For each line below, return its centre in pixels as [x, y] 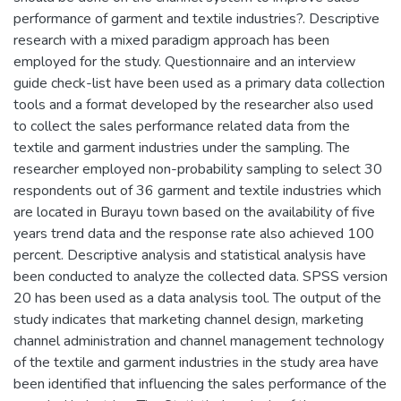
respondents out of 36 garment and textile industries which [197, 190]
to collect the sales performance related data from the [182, 126]
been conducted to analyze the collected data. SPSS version [200, 276]
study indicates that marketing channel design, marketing [188, 319]
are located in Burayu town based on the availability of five [194, 212]
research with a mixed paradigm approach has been [171, 40]
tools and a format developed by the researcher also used [193, 104]
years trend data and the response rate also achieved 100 [194, 233]
